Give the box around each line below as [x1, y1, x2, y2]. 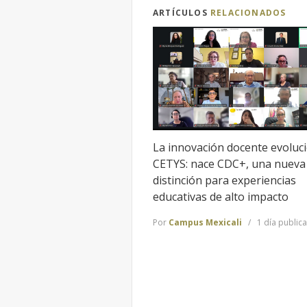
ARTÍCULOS [153, 7, 210, 19]
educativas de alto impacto [153, 189, 288, 205]
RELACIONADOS [210, 7, 286, 19]
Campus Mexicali [169, 216, 242, 228]
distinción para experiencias [153, 173, 296, 188]
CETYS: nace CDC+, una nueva [153, 156, 306, 172]
